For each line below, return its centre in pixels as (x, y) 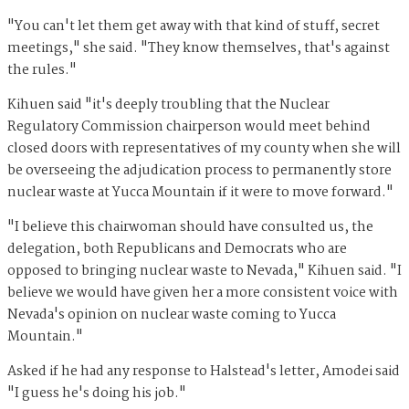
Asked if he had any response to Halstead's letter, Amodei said (204, 372)
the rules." (42, 71)
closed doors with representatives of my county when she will (204, 149)
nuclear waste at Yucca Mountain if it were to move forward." (200, 193)
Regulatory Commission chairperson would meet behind (189, 127)
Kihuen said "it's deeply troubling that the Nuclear (168, 105)
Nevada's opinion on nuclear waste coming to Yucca (172, 315)
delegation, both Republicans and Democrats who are (177, 250)
